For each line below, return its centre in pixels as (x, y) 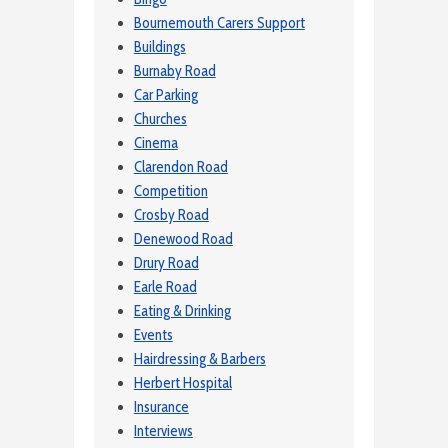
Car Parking (165, 95)
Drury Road (166, 263)
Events (153, 335)
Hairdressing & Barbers (199, 359)
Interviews (163, 431)
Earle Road (165, 287)
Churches (160, 119)
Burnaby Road (174, 71)
